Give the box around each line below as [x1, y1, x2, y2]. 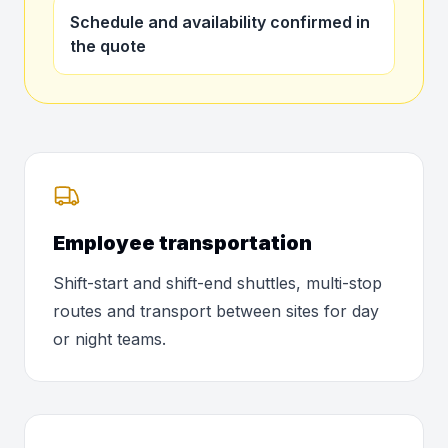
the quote [70, 36, 146, 56]
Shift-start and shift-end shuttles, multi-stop [53, 273, 382, 293]
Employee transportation [53, 231, 312, 255]
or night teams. [53, 329, 166, 349]
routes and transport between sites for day [53, 301, 379, 321]
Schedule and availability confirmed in [70, 12, 370, 32]
